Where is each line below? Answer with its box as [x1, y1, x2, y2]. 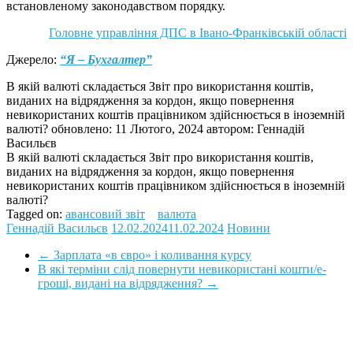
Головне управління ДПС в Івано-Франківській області [49, 25, 347, 39]
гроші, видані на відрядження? [38, 276, 206, 290]
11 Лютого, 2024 [115, 121, 203, 136]
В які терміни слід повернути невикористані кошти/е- [38, 262, 326, 276]
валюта [158, 206, 196, 221]
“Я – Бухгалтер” [60, 52, 152, 66]
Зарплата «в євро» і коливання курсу [50, 247, 251, 262]
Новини [227, 221, 270, 235]
